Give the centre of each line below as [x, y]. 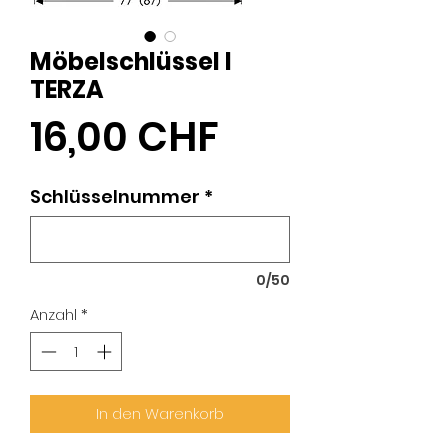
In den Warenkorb [160, 413]
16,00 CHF [124, 137]
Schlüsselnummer [115, 197]
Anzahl [53, 315]
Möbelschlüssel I [131, 62]
